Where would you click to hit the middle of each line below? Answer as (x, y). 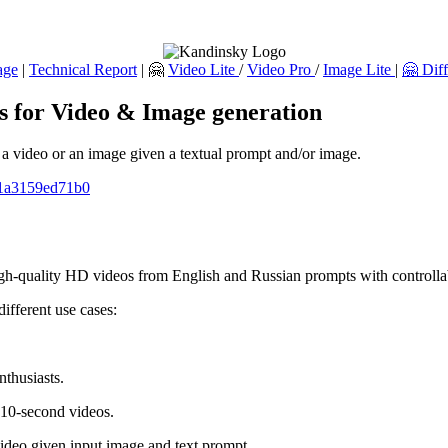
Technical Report (83, 69)
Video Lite (203, 69)
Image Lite (359, 69)
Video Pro (281, 69)
